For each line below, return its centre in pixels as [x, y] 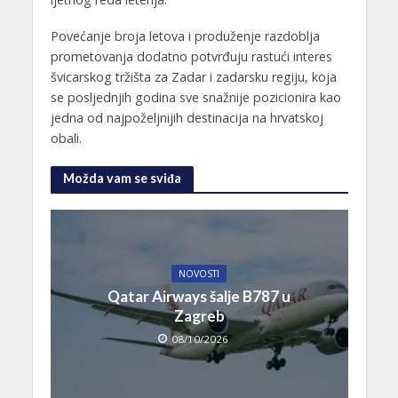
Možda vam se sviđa [122, 179]
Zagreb [199, 316]
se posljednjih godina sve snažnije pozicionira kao [195, 97]
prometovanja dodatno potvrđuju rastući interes [191, 56]
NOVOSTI [199, 274]
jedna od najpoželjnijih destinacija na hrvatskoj [187, 117]
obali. [66, 138]
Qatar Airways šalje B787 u [199, 297]
